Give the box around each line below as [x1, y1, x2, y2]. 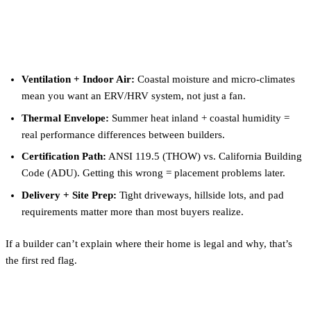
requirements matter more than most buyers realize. [21, 205, 244, 217]
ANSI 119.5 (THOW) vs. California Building [106, 151, 302, 162]
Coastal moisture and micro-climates [134, 74, 295, 85]
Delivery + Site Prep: [21, 189, 117, 201]
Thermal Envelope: [21, 112, 109, 124]
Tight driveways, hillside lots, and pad [116, 189, 284, 201]
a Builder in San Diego [6, 30, 227, 55]
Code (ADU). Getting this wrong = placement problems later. [21, 167, 285, 179]
